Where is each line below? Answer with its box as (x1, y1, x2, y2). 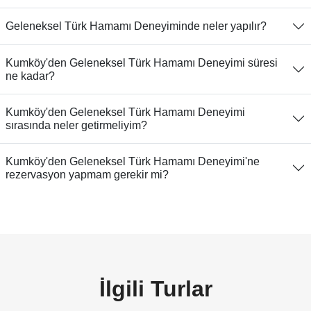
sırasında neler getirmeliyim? (6, 119, 147, 131)
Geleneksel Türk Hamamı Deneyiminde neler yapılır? (6, 20, 267, 33)
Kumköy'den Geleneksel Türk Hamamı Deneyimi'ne (6, 155, 260, 167)
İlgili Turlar (99, 276, 212, 301)
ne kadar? (6, 69, 55, 82)
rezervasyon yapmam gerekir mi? (6, 168, 169, 180)
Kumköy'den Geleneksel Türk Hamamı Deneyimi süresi (6, 56, 278, 69)
